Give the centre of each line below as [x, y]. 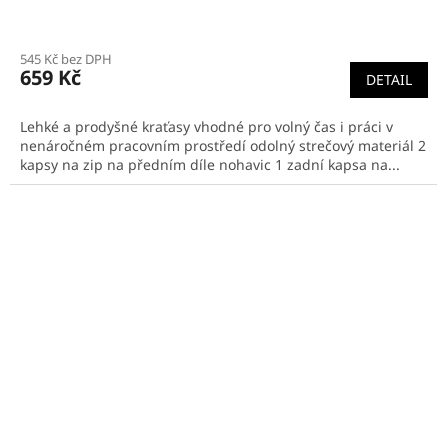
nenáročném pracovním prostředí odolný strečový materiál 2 [223, 146]
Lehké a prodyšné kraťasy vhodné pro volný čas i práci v [206, 127]
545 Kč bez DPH [66, 59]
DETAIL [389, 80]
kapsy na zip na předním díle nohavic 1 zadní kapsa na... [210, 165]
